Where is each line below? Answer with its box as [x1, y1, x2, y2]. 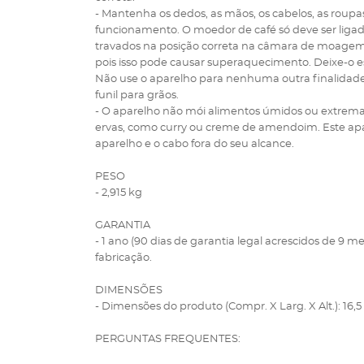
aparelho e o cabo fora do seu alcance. [95, 139, 294, 149]
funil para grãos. [95, 90, 179, 101]
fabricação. [95, 253, 152, 263]
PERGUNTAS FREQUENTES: [95, 334, 240, 344]
